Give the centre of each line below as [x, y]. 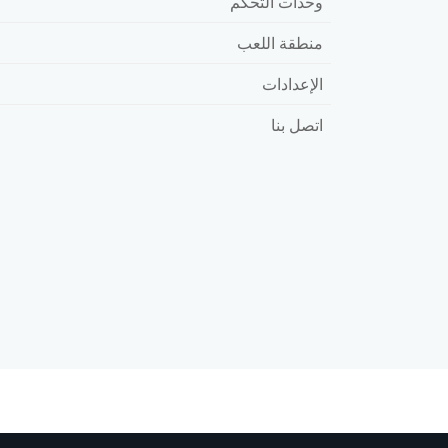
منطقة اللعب [280, 42]
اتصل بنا [297, 124]
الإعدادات [292, 83]
